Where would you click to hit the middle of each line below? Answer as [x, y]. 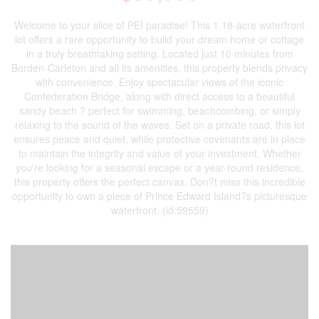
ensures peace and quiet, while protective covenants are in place [159, 139]
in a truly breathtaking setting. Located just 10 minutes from [159, 53]
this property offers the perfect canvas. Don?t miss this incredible [159, 182]
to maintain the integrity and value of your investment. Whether [159, 153]
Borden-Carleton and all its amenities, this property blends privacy [159, 68]
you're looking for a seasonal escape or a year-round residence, [159, 167]
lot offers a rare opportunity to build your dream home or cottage [159, 39]
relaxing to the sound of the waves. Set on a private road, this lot [159, 125]
